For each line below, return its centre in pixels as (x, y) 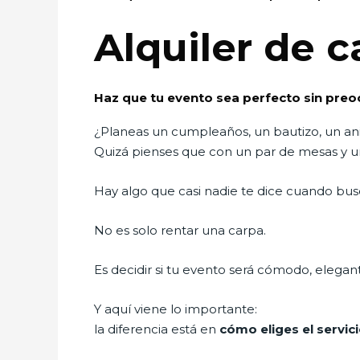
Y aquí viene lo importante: (176, 309)
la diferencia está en (157, 329)
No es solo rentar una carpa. (180, 230)
